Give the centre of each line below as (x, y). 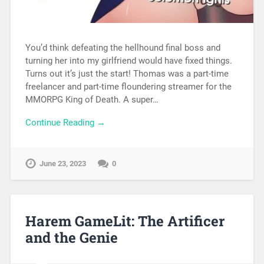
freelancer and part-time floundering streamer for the (128, 87)
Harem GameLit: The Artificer (125, 221)
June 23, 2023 (62, 163)
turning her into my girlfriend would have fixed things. (128, 61)
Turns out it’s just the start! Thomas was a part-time (127, 74)
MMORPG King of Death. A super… (92, 100)
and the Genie (71, 237)
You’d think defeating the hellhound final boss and (123, 48)
